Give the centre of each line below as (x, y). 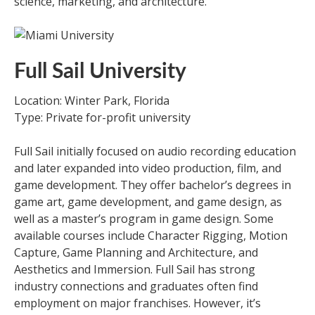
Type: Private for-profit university (102, 117)
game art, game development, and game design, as (148, 202)
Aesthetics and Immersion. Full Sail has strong (135, 269)
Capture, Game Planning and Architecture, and (136, 252)
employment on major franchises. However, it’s (137, 303)
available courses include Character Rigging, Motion (151, 236)
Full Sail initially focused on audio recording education (155, 151)
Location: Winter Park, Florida (92, 101)
